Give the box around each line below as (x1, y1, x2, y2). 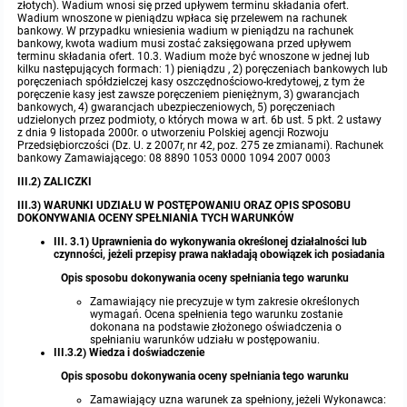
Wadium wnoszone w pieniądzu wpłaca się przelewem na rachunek (17, 12, 348, 25)
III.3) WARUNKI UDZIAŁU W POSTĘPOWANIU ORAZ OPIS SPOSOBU (17, 199, 352, 212)
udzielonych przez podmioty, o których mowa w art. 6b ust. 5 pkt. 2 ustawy (17, 114, 382, 126)
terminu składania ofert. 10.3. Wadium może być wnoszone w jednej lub (17, 50, 371, 63)
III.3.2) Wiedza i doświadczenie (54, 346, 205, 359)
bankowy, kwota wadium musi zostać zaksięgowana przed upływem (17, 37, 352, 50)
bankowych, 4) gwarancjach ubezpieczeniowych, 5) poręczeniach (17, 101, 336, 114)
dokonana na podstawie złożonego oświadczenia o (90, 321, 342, 333)
